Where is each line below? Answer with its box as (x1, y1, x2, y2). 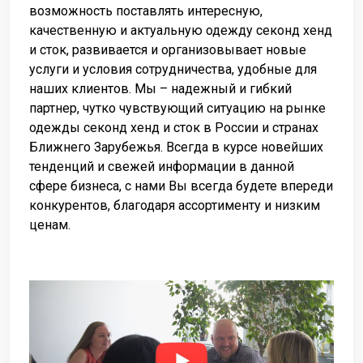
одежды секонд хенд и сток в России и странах (29, 119, 318, 135)
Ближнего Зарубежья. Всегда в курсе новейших (29, 139, 323, 155)
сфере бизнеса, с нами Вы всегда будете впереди (29, 177, 333, 194)
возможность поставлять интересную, (29, 2, 263, 19)
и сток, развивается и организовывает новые (29, 41, 306, 58)
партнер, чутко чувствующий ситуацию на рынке (29, 100, 326, 116)
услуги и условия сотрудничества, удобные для (29, 61, 317, 77)
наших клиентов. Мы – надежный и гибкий (29, 80, 292, 96)
